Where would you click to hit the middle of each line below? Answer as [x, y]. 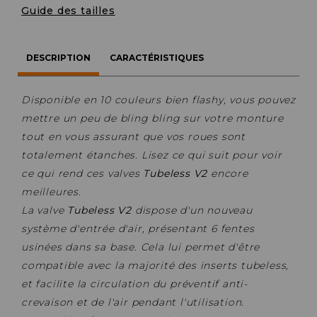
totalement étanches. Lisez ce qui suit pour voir [152, 155]
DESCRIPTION [58, 57]
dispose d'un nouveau [192, 210]
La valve [45, 210]
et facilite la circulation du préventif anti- [134, 283]
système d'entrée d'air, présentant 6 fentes [138, 228]
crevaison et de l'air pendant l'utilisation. [133, 302]
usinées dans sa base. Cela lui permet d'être [141, 247]
